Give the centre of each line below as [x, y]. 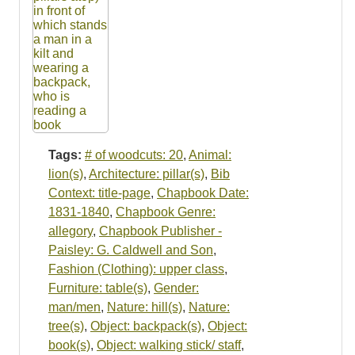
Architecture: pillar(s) [147, 174]
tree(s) [66, 326]
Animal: [210, 155]
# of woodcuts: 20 [134, 155]
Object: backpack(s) [146, 326]
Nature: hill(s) [145, 307]
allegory [71, 231]
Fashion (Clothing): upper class [136, 269]
